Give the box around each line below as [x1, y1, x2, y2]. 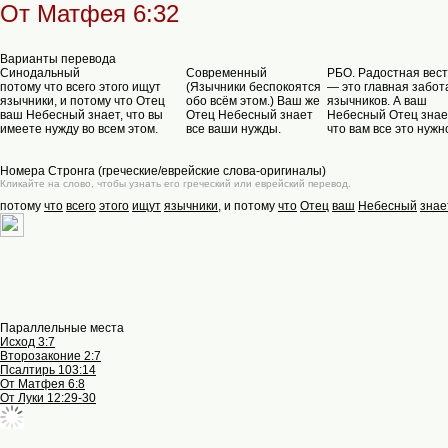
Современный [186, 66, 267, 80]
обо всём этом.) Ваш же [186, 94, 320, 108]
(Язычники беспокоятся [186, 80, 321, 94]
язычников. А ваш [327, 94, 427, 108]
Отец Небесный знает [186, 108, 313, 122]
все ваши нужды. [186, 122, 281, 136]
